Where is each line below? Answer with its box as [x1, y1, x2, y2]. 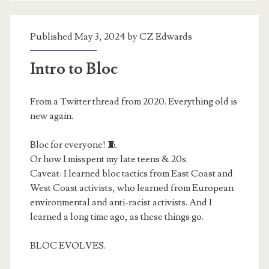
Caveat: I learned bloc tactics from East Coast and [29, 168, 233, 180]
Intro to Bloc [29, 59, 118, 79]
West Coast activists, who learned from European [29, 182, 234, 194]
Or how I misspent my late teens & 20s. [29, 153, 188, 165]
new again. [29, 110, 75, 122]
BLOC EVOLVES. [29, 240, 106, 252]
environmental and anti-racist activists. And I [29, 196, 212, 208]
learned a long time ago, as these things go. [29, 211, 204, 223]
